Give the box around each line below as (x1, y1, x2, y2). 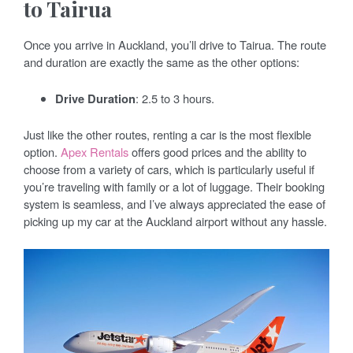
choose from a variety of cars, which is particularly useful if (24, 160, 314, 177)
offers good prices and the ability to (128, 143, 307, 160)
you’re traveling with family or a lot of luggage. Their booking (24, 177, 325, 195)
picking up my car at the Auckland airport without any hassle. (24, 212, 327, 229)
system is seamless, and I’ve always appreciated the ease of (24, 195, 325, 212)
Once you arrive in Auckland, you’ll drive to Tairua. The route (24, 35, 326, 53)
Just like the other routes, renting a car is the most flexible (24, 125, 311, 143)
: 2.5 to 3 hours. (136, 89, 214, 106)
